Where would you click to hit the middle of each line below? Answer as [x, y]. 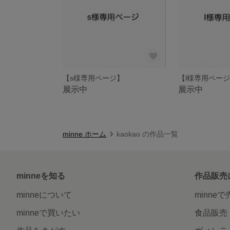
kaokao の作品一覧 [147, 134]
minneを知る [41, 176]
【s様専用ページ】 [93, 78]
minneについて [44, 195]
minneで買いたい [48, 213]
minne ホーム [84, 134]
